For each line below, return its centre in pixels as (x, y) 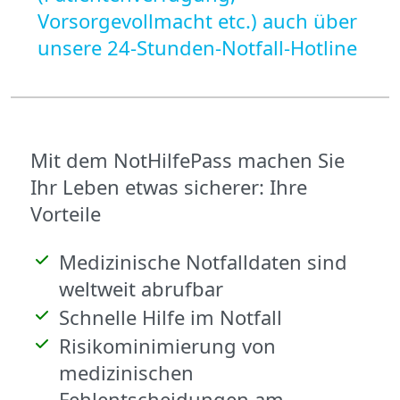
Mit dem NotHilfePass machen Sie (187, 159)
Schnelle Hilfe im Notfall (171, 317)
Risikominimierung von (167, 345)
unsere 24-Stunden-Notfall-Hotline (197, 47)
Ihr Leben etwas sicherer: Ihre (169, 186)
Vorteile (66, 213)
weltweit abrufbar (141, 288)
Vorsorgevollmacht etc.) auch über (197, 20)
